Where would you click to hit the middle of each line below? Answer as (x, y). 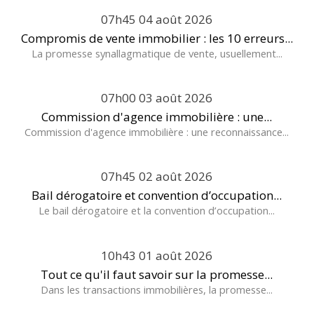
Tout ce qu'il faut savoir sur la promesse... (157, 274)
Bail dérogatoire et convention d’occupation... (157, 196)
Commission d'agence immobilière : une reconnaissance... (157, 132)
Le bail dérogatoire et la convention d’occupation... (157, 211)
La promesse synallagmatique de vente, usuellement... (157, 53)
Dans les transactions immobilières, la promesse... (157, 289)
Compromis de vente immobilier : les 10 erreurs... (157, 38)
